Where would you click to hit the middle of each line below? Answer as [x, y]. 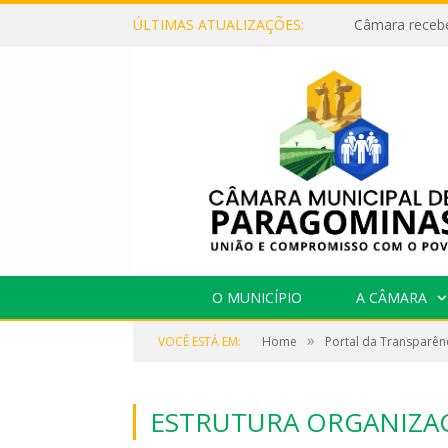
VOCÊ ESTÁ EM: [199, 341]
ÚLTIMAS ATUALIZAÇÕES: [218, 24]
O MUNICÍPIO [256, 297]
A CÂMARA [391, 297]
